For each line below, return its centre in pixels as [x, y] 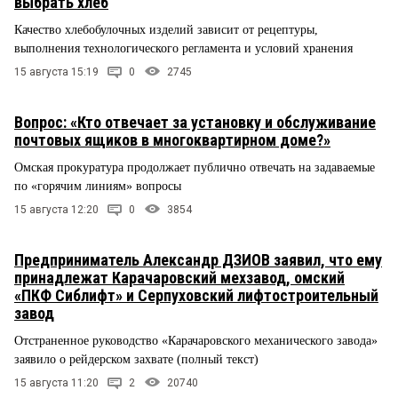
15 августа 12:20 [56, 209]
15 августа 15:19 [56, 72]
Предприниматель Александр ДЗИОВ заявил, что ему [198, 259]
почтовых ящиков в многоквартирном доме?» [172, 140]
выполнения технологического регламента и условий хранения [183, 49]
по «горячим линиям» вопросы [98, 187]
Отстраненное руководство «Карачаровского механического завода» [196, 340]
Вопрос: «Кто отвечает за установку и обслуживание [195, 123]
